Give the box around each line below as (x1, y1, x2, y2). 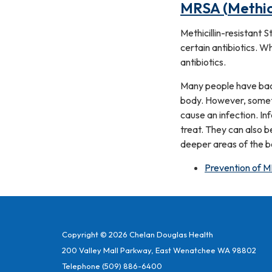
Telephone (62, 260, 100, 271)
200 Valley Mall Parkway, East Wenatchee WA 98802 (62, 245, 256, 255)
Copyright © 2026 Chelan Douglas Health (62, 229, 213, 239)
